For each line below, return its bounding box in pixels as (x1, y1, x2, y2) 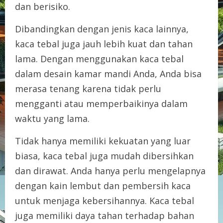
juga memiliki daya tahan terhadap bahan (15, 209, 194, 222)
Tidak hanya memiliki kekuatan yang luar (15, 134, 191, 147)
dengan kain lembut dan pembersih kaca (15, 179, 191, 192)
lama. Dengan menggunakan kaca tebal (15, 52, 184, 65)
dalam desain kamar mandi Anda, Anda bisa (15, 67, 202, 80)
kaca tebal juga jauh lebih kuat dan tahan (15, 37, 193, 50)
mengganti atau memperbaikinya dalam (15, 97, 188, 110)
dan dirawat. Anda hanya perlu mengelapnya (15, 164, 206, 177)
